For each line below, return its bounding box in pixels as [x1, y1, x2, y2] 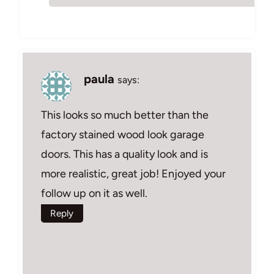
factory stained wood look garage [41, 128, 204, 142]
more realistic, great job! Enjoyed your [41, 167, 226, 181]
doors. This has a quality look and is [41, 147, 208, 161]
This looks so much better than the [41, 108, 209, 122]
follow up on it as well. [41, 187, 147, 201]
